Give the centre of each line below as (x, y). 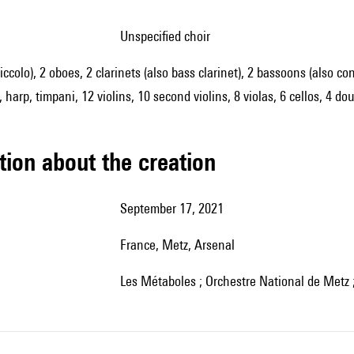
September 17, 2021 (175, 208)
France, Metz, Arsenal (181, 245)
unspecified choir (169, 36)
